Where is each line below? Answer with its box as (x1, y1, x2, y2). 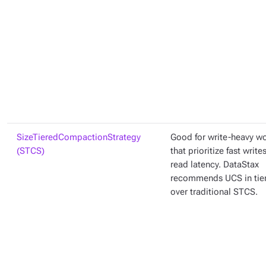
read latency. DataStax (170, 160, 259, 170)
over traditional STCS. (170, 187, 258, 197)
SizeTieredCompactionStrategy (17, 132, 141, 142)
